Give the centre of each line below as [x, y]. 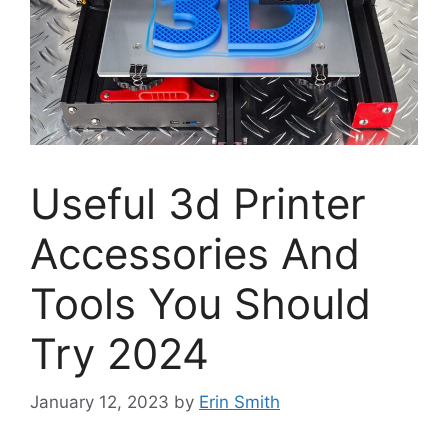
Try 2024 [119, 353]
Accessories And [195, 253]
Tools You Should [200, 303]
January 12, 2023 [99, 402]
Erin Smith [239, 402]
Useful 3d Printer [198, 203]
